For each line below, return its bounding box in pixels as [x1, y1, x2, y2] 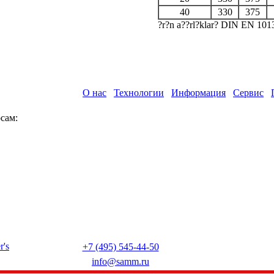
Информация [171, 87, 226, 98]
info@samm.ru [92, 256, 149, 267]
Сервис [233, 87, 264, 98]
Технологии [114, 87, 164, 98]
